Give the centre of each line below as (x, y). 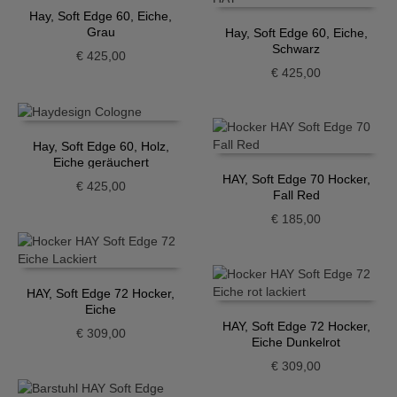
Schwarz (296, 48)
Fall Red (296, 195)
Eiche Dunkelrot (296, 343)
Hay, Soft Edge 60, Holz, (101, 147)
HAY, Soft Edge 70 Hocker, (296, 179)
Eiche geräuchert (101, 163)
